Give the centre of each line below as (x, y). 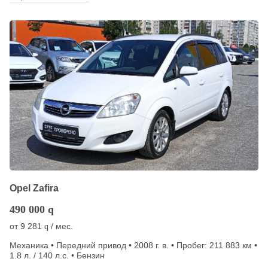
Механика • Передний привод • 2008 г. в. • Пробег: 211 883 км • (133, 246)
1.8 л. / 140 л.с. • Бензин (57, 256)
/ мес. (61, 226)
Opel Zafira (34, 188)
